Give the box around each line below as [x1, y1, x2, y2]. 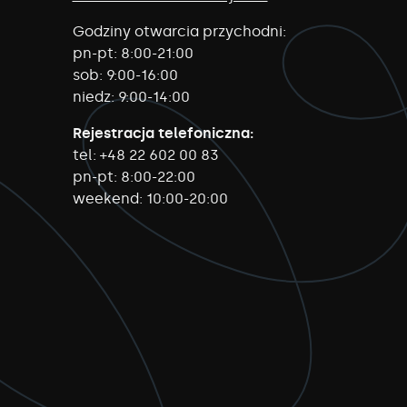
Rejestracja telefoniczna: [72, 124, 253, 143]
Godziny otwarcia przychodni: [72, 23, 286, 41]
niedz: [72, 88, 114, 106]
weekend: [72, 190, 143, 208]
